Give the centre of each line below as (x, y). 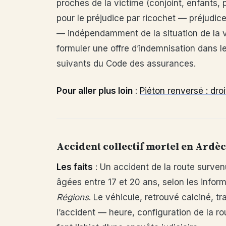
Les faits (75, 167)
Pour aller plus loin (95, 91)
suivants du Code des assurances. (126, 64)
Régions (73, 197)
